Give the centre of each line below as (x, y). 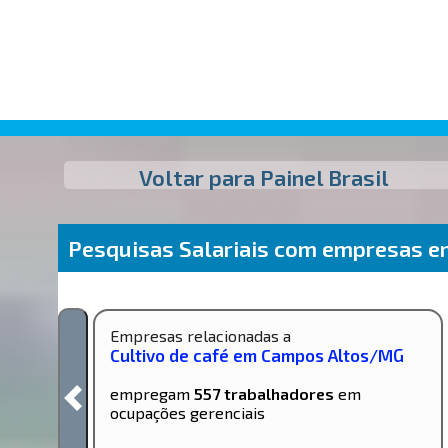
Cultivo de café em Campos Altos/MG (257, 354)
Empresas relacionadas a (201, 335)
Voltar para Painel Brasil (264, 176)
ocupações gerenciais (188, 412)
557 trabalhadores (264, 393)
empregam (152, 393)
